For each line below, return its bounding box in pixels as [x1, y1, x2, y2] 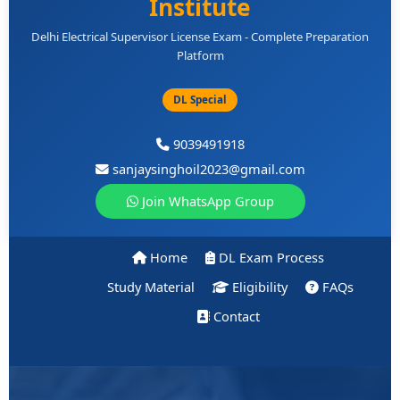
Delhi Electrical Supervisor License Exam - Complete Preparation [31, 29, 369, 46]
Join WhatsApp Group [137, 192, 274, 211]
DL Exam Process [215, 247, 325, 266]
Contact [210, 306, 261, 325]
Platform [176, 47, 224, 64]
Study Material [103, 277, 195, 296]
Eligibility [228, 277, 287, 296]
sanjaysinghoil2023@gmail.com [108, 160, 305, 179]
